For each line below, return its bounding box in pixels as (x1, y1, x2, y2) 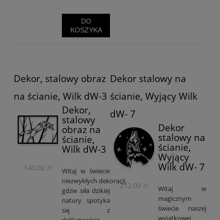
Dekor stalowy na (110, 72, 186, 85)
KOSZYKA (70, 26, 102, 34)
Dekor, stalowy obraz (14, 72, 106, 85)
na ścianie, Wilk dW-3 (14, 89, 107, 103)
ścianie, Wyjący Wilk (110, 89, 197, 103)
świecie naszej (158, 203, 206, 213)
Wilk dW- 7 (158, 160, 205, 173)
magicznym (158, 193, 192, 203)
